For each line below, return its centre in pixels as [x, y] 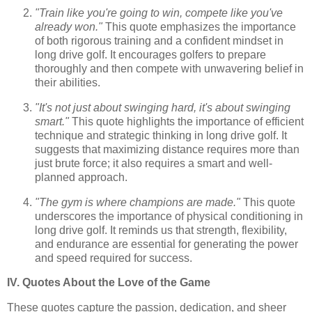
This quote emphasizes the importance [199, 27]
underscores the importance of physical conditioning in [169, 216]
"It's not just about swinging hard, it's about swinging [163, 107]
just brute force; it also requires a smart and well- [154, 163]
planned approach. [81, 177]
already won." [69, 27]
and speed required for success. [114, 258]
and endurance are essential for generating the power [166, 244]
